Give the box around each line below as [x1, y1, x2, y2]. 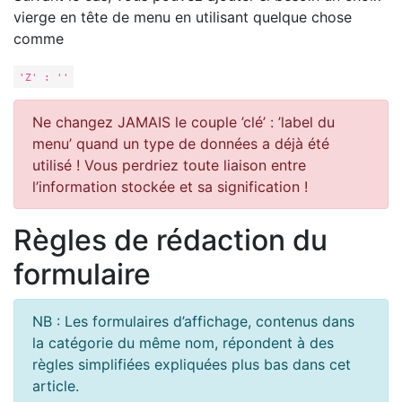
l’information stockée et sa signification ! [32, 178, 308, 197]
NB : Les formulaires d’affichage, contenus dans [32, 312, 354, 331]
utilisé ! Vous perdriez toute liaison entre [32, 156, 306, 175]
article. [32, 377, 79, 396]
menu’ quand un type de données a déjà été [32, 135, 329, 153]
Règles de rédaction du [13, 223, 328, 258]
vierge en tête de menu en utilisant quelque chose [13, 8, 352, 27]
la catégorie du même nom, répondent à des [32, 334, 334, 353]
